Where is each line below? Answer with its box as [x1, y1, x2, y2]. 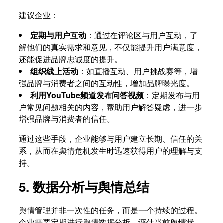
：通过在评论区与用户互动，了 [86, 29, 198, 41]
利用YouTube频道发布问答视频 [30, 89, 144, 101]
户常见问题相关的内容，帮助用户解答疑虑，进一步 [19, 101, 203, 112]
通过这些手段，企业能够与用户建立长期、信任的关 [19, 133, 203, 144]
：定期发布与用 [144, 89, 200, 101]
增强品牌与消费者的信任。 [19, 113, 115, 124]
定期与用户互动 [30, 29, 87, 41]
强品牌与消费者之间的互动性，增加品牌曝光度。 [19, 77, 195, 89]
